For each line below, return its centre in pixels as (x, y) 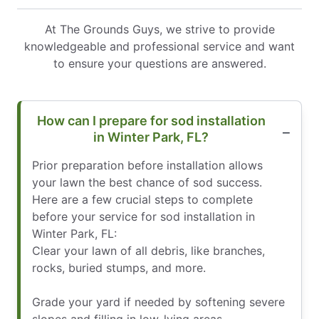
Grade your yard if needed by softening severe (158, 302)
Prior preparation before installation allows (147, 165)
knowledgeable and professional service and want (159, 46)
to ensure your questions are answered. (159, 63)
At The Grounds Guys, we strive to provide (159, 29)
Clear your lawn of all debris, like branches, (148, 250)
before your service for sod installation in (143, 216)
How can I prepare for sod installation (151, 120)
